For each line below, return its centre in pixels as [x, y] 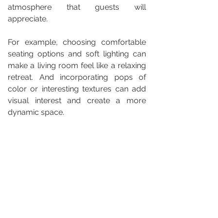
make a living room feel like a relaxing [77, 65]
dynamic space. [36, 112]
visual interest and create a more [77, 100]
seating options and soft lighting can [77, 54]
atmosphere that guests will [77, 7]
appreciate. [29, 19]
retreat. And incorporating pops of [77, 77]
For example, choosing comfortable [77, 42]
